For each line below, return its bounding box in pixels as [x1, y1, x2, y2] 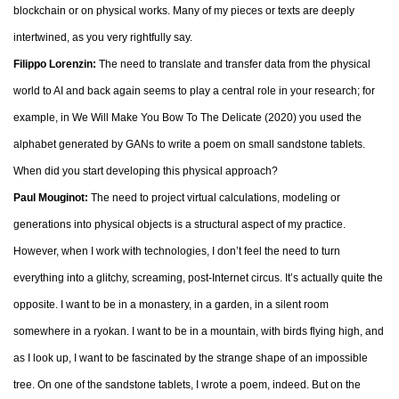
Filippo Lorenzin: [13, 58, 96, 70]
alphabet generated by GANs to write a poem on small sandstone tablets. [13, 138, 365, 151]
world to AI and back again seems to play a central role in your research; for [13, 85, 375, 97]
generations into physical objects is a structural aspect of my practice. [13, 218, 346, 231]
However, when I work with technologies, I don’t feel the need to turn [13, 245, 340, 257]
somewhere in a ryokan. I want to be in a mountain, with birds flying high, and [13, 325, 384, 338]
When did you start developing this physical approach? [13, 165, 278, 177]
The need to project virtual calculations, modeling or [88, 191, 340, 204]
